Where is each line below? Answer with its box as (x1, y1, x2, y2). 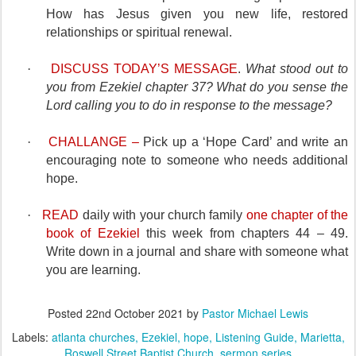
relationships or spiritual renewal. (46, 25, 235, 40)
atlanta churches (51, 329, 135, 346)
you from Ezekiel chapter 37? (46, 80, 213, 95)
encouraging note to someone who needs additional (46, 153, 348, 168)
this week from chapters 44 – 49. (146, 226, 348, 241)
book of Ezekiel (46, 226, 146, 241)
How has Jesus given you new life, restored (46, 7, 348, 21)
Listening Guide (215, 329, 294, 346)
